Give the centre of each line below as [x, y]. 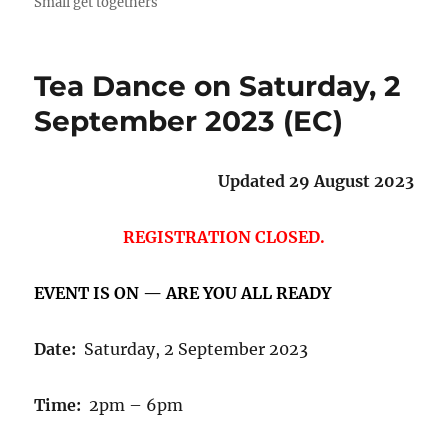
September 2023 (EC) [189, 120]
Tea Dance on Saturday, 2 [218, 85]
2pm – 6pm [132, 404]
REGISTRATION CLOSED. [224, 236]
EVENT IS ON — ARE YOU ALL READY [183, 292]
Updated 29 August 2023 [315, 180]
